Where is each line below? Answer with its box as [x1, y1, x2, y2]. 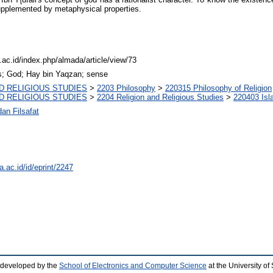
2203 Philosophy [97, 83, 155, 93]
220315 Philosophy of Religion [165, 83, 272, 93]
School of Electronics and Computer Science [59, 262, 207, 270]
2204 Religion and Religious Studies [97, 93, 224, 102]
